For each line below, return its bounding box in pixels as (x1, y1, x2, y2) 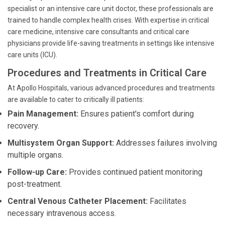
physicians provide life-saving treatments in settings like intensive (8, 39, 214, 47)
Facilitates (148, 196, 186, 206)
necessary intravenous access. (8, 208, 116, 218)
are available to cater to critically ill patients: (8, 95, 144, 103)
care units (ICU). (8, 51, 57, 59)
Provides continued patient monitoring (67, 167, 202, 177)
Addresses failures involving (114, 138, 217, 148)
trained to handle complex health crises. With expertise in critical (8, 16, 209, 24)
